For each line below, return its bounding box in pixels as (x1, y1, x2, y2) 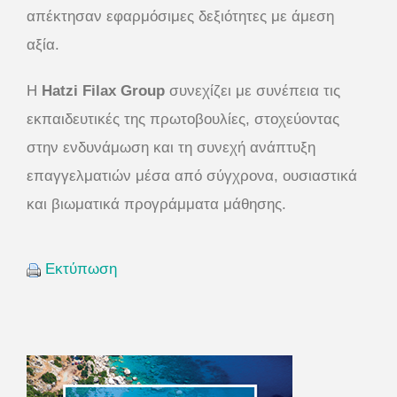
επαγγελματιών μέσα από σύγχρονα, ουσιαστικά (27, 167, 357, 185)
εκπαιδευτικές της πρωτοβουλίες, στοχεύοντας (27, 111, 339, 128)
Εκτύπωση (45, 261, 117, 278)
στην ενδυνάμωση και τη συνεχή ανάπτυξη (27, 139, 315, 157)
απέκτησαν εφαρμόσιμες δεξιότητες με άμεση (27, 8, 334, 26)
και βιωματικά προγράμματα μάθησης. (27, 196, 286, 214)
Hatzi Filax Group (42, 82, 165, 100)
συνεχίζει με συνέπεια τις (165, 82, 340, 100)
